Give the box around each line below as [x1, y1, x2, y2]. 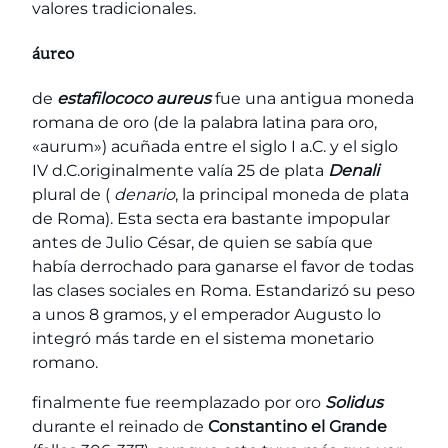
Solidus [325, 393, 383, 413]
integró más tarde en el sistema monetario [32, 329, 374, 349]
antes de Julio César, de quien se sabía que [32, 233, 373, 253]
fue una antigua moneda [211, 89, 414, 109]
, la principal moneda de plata [175, 185, 409, 205]
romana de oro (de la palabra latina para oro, [32, 113, 377, 133]
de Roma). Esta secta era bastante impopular [32, 209, 390, 229]
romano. [32, 353, 98, 373]
